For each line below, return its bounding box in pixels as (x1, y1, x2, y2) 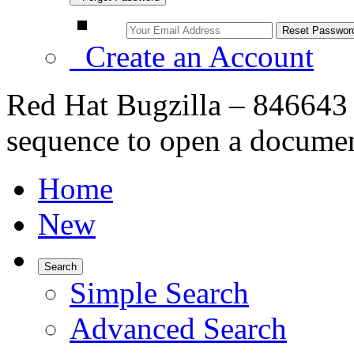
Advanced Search (70, 311, 287, 345)
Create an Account (70, 40, 314, 73)
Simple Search (70, 276, 249, 310)
